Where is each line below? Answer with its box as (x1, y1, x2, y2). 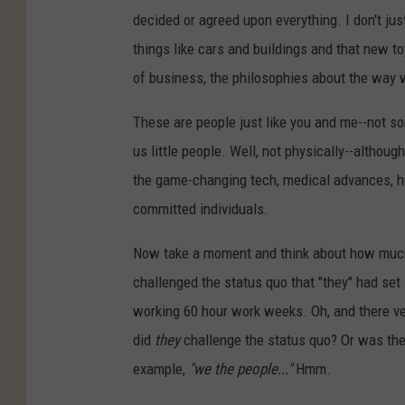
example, (133, 360, 185, 379)
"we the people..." (185, 360, 292, 379)
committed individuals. (133, 200, 268, 219)
